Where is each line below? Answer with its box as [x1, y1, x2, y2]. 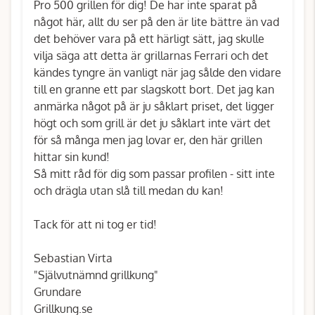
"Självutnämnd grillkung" [34, 268, 158, 282]
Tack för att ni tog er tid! [34, 217, 157, 231]
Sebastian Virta [34, 251, 112, 265]
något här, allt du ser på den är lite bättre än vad [34, 15, 279, 29]
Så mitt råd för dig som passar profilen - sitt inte [34, 167, 275, 181]
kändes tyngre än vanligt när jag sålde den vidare [34, 65, 281, 79]
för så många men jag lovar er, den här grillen [34, 133, 262, 147]
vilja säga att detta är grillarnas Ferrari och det [34, 49, 269, 63]
